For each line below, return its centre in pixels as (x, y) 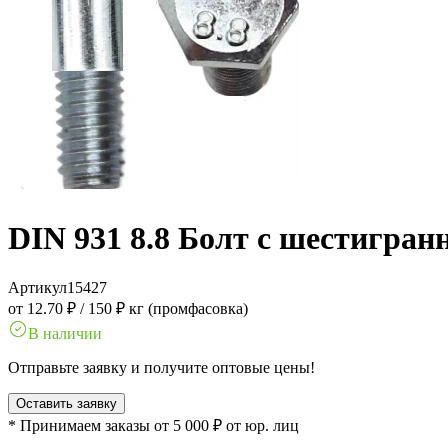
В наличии (65, 333)
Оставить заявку (66, 403)
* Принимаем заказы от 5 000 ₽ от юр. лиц (153, 425)
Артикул (37, 287)
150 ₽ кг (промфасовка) (168, 308)
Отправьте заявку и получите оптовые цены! (161, 367)
